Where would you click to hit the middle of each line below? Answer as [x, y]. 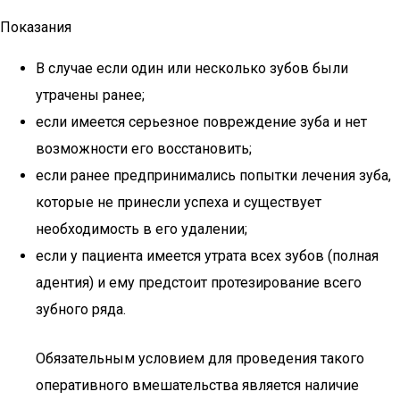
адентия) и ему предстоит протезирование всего [199, 283]
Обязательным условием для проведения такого [200, 358]
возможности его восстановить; [144, 149]
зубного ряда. [81, 309]
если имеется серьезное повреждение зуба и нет [201, 122]
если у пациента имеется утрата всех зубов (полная [207, 256]
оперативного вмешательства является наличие [197, 385]
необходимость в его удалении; [142, 229]
